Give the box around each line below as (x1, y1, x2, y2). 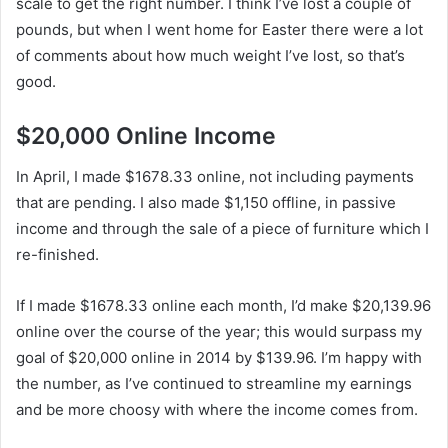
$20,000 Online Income (16, 122, 276, 151)
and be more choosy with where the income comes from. (16, 399, 418, 419)
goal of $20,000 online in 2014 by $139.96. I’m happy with (16, 347, 422, 367)
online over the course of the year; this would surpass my (16, 321, 422, 341)
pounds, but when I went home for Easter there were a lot (16, 20, 423, 40)
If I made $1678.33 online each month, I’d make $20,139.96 (16, 295, 431, 315)
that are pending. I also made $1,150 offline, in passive (16, 192, 396, 212)
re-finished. (16, 244, 99, 264)
